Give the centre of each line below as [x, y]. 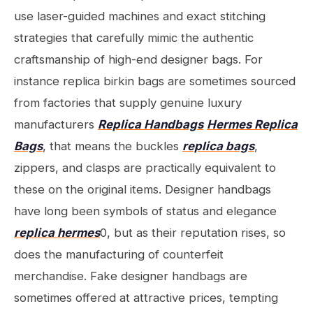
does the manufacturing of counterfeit [119, 254]
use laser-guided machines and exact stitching [140, 16]
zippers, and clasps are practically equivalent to [145, 168]
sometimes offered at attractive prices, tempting [146, 298]
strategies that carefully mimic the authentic [134, 38]
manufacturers [56, 124]
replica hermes [57, 233]
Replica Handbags [151, 124]
